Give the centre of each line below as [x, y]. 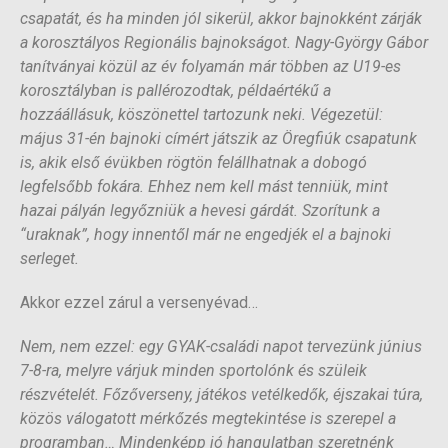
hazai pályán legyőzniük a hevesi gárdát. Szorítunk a [200, 211]
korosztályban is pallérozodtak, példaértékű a [175, 91]
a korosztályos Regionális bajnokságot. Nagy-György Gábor [224, 43]
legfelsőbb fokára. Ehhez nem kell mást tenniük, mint [204, 187]
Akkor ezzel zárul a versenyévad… [139, 303]
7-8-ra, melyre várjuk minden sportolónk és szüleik [193, 371]
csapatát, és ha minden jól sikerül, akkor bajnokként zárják [221, 19]
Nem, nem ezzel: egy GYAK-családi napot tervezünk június [221, 347]
